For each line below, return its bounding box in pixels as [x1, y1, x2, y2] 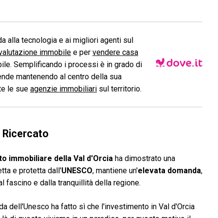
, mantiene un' [92, 166, 138, 175]
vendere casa [92, 48, 138, 57]
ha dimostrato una [113, 154, 175, 163]
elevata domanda [138, 166, 201, 175]
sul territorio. [97, 84, 142, 93]
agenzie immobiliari [30, 84, 97, 93]
